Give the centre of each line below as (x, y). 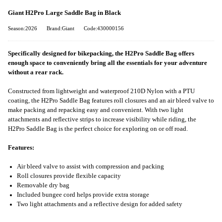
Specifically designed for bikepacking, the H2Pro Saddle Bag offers (101, 53)
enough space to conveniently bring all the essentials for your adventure (108, 63)
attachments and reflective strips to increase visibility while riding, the (102, 119)
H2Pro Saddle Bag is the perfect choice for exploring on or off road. (98, 129)
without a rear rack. (36, 72)
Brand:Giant (60, 28)
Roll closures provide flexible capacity (69, 176)
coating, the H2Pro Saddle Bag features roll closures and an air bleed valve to (111, 100)
